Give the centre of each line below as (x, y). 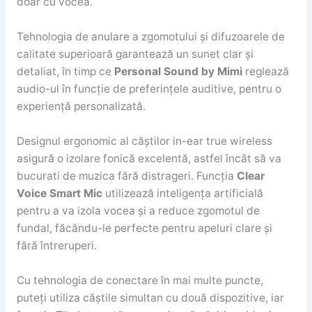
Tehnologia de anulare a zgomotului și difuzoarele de (150, 36)
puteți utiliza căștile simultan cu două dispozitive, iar (150, 297)
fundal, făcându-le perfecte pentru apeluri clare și (144, 228)
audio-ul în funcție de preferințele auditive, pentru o (149, 88)
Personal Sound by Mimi (178, 71)
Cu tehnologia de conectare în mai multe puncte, (140, 280)
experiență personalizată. (81, 106)
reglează (265, 71)
